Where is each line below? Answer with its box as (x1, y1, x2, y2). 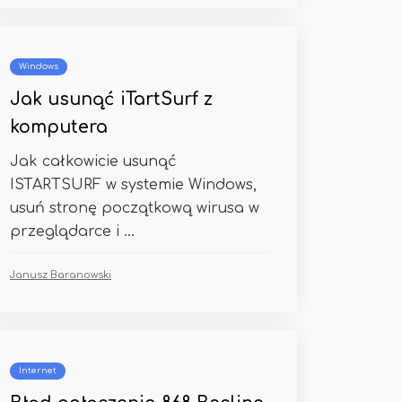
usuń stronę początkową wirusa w (10, 200, 259, 216)
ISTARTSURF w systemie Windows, (10, 177, 257, 193)
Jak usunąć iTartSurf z (10, 90, 213, 109)
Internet (19, 366, 57, 375)
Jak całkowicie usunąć (10, 153, 177, 170)
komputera (10, 118, 108, 136)
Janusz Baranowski (10, 269, 111, 281)
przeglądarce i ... (10, 223, 135, 240)
